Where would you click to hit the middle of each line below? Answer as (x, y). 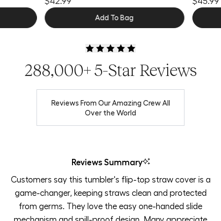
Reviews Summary (107, 162)
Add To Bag (114, 17)
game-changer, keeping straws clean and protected (110, 192)
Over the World (110, 112)
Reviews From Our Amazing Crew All (110, 102)
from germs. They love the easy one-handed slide (110, 205)
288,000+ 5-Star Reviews (110, 70)
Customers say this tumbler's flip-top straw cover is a (110, 179)
